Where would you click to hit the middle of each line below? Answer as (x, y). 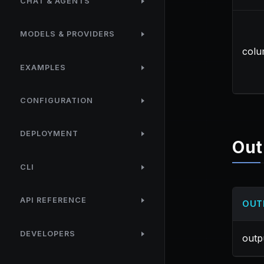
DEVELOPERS (47, 233)
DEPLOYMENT (49, 134)
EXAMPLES (43, 67)
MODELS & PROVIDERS (67, 34)
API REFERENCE (53, 200)
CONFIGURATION (56, 100)
